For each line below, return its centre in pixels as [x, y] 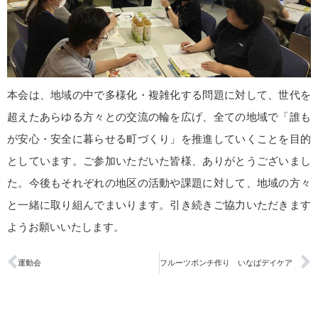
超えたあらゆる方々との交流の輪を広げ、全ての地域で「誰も [159, 116]
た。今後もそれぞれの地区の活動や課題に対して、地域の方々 [159, 182]
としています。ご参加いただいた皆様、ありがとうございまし [159, 160]
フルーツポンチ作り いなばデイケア [230, 262]
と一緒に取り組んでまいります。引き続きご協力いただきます [159, 204]
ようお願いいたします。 [66, 226]
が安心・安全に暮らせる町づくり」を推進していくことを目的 [159, 138]
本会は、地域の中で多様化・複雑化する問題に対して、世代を [159, 94]
